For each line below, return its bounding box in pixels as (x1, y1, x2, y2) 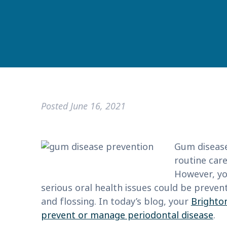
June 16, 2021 (70, 99, 126, 113)
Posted (41, 99, 70, 113)
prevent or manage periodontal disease (41, 209, 213, 222)
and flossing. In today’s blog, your (41, 195, 191, 208)
